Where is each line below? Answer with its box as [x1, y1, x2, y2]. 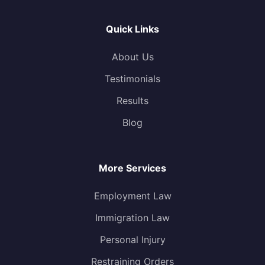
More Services [99, 162, 166, 174]
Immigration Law [95, 212, 170, 224]
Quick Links [106, 23, 159, 35]
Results [117, 95, 148, 107]
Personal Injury [99, 234, 166, 246]
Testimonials [105, 73, 160, 85]
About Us [111, 51, 154, 63]
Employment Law [93, 190, 172, 202]
